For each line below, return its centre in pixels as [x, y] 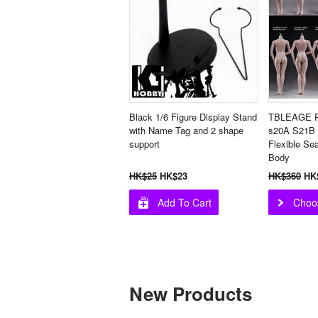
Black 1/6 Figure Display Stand [193, 117]
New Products [191, 294]
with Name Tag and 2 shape [186, 130]
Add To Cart [185, 202]
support [144, 144]
